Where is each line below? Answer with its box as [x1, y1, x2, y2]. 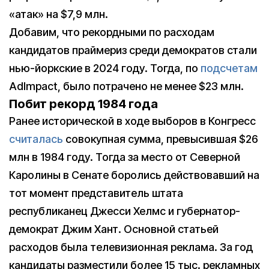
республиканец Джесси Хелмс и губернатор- [9, 204, 240, 217]
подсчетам [201, 61, 258, 74]
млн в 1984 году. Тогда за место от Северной [9, 150, 240, 163]
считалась [9, 132, 63, 145]
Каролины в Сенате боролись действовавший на [9, 168, 259, 181]
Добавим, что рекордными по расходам [9, 25, 214, 38]
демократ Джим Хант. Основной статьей [9, 222, 219, 235]
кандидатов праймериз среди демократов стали [9, 43, 257, 56]
